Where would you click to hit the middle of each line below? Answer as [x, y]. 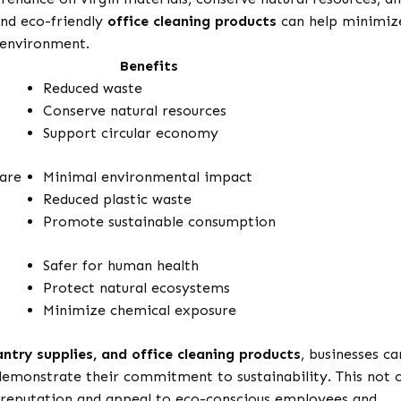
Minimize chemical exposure [140, 311]
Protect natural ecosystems [137, 288]
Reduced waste [93, 89]
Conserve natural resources [135, 111]
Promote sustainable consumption [160, 222]
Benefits [149, 66]
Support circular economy [131, 133]
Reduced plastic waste [118, 200]
